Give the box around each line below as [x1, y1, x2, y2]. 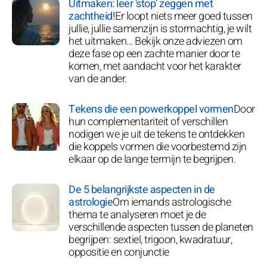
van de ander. [69, 70, 127, 87]
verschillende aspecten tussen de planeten [69, 219, 253, 235]
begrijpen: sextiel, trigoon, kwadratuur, [69, 231, 232, 248]
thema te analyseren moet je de [69, 206, 206, 223]
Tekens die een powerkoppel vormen [69, 101, 234, 117]
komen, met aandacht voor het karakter [69, 58, 241, 74]
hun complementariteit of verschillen [69, 113, 228, 130]
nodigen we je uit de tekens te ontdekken [69, 126, 244, 142]
